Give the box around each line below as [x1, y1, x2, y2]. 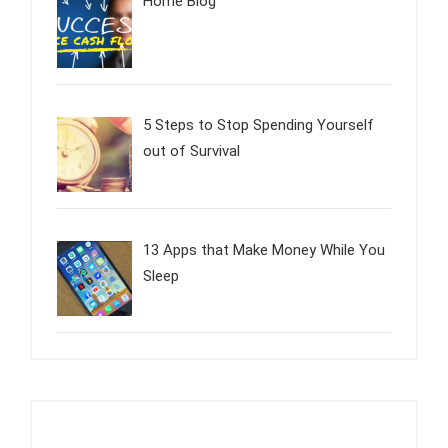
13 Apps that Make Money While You [143, 240, 386, 259]
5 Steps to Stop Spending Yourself [143, 116, 375, 135]
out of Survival [143, 142, 241, 161]
